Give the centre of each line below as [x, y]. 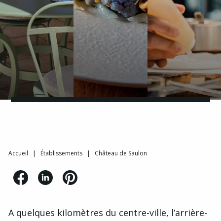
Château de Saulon [121, 153]
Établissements [61, 153]
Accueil [18, 153]
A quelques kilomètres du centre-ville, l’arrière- [108, 213]
